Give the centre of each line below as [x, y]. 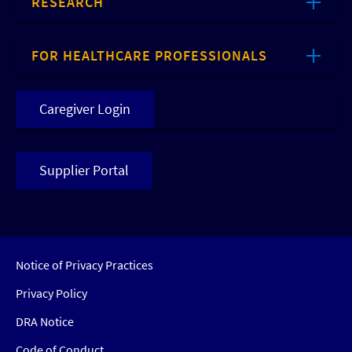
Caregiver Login [85, 109]
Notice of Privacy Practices [84, 265]
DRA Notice [45, 322]
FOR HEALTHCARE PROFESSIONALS [149, 56]
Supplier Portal [84, 170]
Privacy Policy [51, 293]
